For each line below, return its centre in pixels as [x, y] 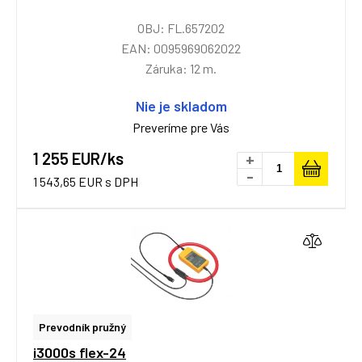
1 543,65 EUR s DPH [86, 181]
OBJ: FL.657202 [181, 28]
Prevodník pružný [82, 327]
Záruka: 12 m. [181, 68]
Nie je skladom [181, 106]
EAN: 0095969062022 [181, 48]
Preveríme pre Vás [181, 127]
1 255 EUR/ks [78, 158]
